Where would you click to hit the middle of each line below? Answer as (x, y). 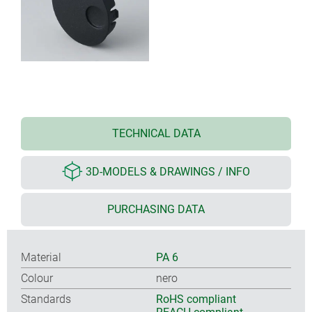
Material (41, 257)
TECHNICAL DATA (156, 133)
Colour (37, 278)
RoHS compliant (196, 299)
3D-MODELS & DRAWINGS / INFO (168, 172)
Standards (46, 299)
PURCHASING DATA (156, 209)
